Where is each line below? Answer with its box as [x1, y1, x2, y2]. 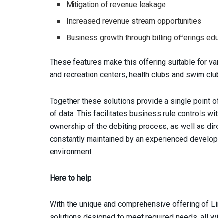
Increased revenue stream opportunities [66, 15, 202, 27]
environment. [50, 146, 93, 156]
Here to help [50, 173, 91, 182]
